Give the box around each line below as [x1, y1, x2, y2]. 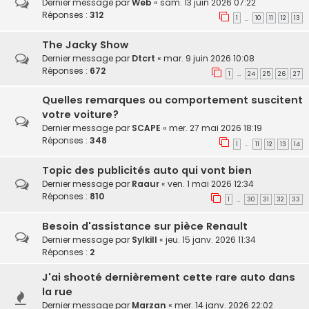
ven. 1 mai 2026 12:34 [168, 178, 254, 190]
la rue [42, 284, 72, 299]
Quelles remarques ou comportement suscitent [42, 93, 303, 108]
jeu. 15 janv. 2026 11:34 [166, 233, 256, 246]
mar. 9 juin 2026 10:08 [163, 52, 255, 64]
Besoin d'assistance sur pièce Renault [42, 219, 248, 233]
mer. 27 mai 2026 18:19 [169, 122, 262, 134]
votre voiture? [42, 108, 119, 122]
